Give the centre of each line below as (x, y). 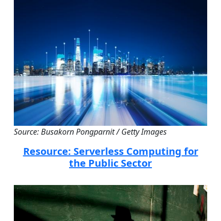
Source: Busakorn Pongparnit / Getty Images (90, 131)
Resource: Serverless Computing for (110, 151)
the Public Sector (110, 163)
